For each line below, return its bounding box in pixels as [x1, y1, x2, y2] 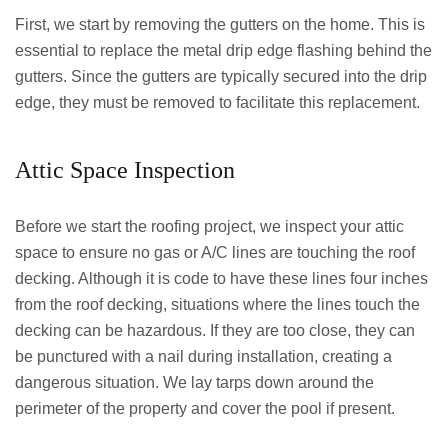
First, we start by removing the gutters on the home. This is [15, 16, 425, 33]
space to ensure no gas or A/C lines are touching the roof [15, 244, 415, 261]
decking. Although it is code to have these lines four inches [15, 270, 428, 287]
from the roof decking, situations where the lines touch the [15, 296, 420, 313]
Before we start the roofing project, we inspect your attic [15, 218, 404, 235]
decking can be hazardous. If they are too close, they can [15, 322, 415, 339]
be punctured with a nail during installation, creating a [15, 348, 392, 365]
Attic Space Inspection [15, 157, 235, 183]
